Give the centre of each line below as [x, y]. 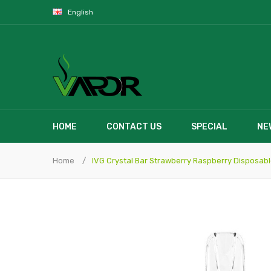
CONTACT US [134, 127]
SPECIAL [209, 127]
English [81, 12]
